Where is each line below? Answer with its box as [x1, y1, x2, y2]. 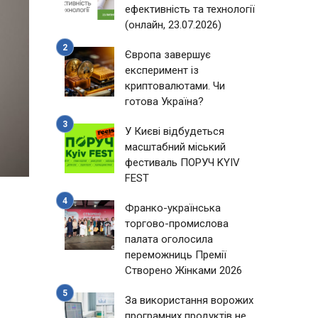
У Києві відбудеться [125, 125, 224, 138]
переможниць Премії [125, 248, 226, 261]
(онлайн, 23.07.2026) [125, 18, 221, 31]
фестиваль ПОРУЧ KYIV [125, 156, 240, 169]
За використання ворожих [125, 294, 253, 307]
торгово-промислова [125, 217, 229, 230]
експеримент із [125, 64, 199, 77]
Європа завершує [125, 48, 211, 61]
